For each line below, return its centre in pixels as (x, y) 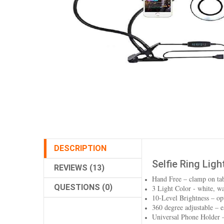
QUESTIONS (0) (83, 187)
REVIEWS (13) (79, 167)
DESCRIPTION (80, 148)
